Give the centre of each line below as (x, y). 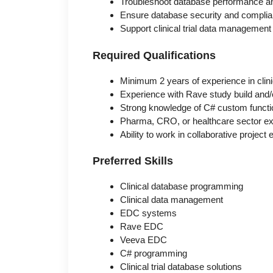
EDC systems (148, 213)
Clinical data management (172, 200)
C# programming (154, 253)
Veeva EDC (144, 240)
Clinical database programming (182, 186)
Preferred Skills (133, 161)
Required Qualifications (154, 55)
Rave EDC (142, 227)
